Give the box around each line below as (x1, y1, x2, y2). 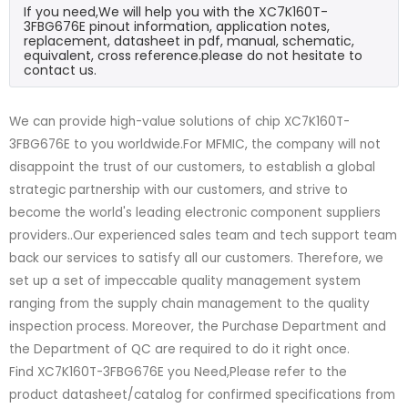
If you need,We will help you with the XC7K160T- (24, 2, 328, 21)
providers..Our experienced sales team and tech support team (9, 226, 397, 244)
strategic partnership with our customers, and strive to (9, 180, 348, 199)
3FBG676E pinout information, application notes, (24, 16, 330, 36)
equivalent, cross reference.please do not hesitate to (24, 46, 362, 65)
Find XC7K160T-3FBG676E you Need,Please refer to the (9, 362, 347, 381)
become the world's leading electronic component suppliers (9, 203, 381, 221)
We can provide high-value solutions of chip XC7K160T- (9, 112, 350, 130)
